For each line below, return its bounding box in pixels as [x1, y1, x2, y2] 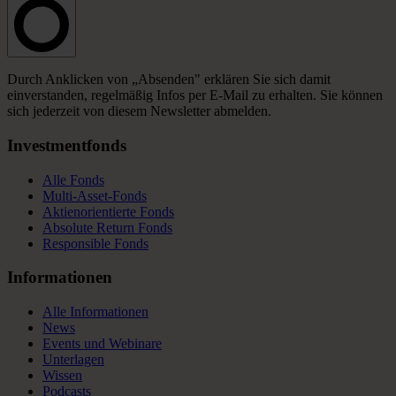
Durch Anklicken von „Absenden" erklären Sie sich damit [7, 72, 331, 88]
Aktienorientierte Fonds [42, 203, 174, 219]
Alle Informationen [42, 304, 148, 320]
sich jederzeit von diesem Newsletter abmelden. [7, 103, 271, 119]
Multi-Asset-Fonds [42, 187, 147, 203]
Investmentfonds [7, 135, 126, 155]
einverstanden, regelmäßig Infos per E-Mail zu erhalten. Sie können [7, 88, 383, 103]
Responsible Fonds [42, 235, 148, 251]
